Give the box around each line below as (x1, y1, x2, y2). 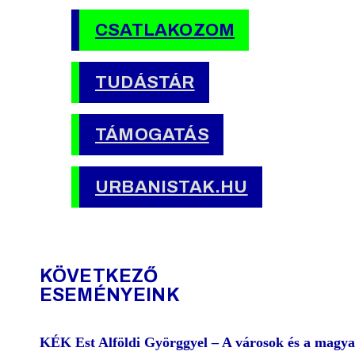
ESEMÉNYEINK (40, 285, 180, 305)
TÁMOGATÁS (95, 125, 209, 144)
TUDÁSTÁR (95, 73, 195, 92)
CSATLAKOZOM (95, 21, 235, 40)
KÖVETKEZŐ (40, 266, 158, 286)
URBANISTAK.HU (95, 177, 248, 197)
